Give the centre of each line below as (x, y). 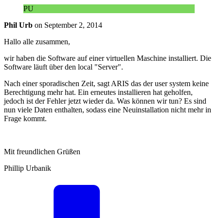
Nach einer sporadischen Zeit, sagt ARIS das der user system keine (106, 83)
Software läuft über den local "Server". (64, 67)
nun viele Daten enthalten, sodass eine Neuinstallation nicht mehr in (108, 109)
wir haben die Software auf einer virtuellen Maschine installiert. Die (108, 58)
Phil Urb (18, 25)
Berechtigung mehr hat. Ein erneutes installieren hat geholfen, (98, 92)
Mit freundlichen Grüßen (42, 151)
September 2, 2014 (73, 25)
